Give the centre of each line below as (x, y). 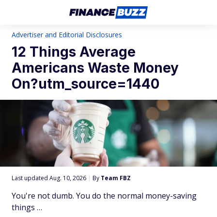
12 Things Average (74, 52)
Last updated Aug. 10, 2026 (50, 178)
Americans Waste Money (95, 68)
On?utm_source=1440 (85, 84)
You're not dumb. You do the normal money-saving (104, 196)
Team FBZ (116, 178)
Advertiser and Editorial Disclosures (67, 35)
